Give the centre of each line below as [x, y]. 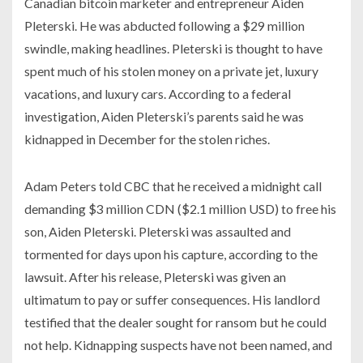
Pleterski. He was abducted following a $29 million [164, 26]
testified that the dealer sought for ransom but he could [175, 322]
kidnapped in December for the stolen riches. [147, 139]
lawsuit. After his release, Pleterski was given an [155, 277]
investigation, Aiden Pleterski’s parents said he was [164, 117]
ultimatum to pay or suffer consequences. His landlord [172, 300]
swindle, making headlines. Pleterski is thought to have [173, 49]
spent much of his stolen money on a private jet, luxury [171, 71]
